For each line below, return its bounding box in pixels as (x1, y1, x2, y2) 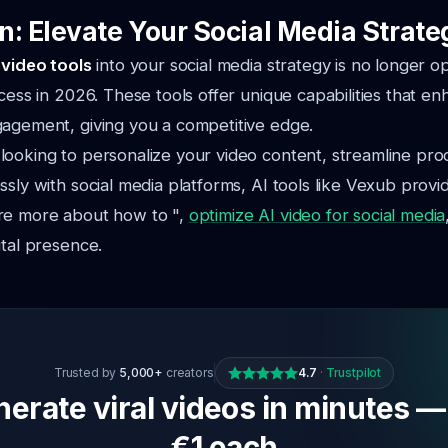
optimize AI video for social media (188, 205, 446, 225)
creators (163, 365, 214, 380)
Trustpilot (325, 365, 382, 380)
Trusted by (53, 365, 120, 380)
